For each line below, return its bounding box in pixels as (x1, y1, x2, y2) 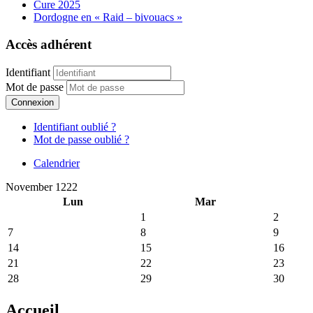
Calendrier (34, 156, 80, 169)
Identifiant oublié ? (34, 120, 116, 133)
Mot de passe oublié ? (34, 133, 129, 145)
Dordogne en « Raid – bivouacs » (34, 11, 182, 24)
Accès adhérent (6, 36, 92, 52)
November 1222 (6, 180, 78, 193)
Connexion (11, 96, 54, 108)
